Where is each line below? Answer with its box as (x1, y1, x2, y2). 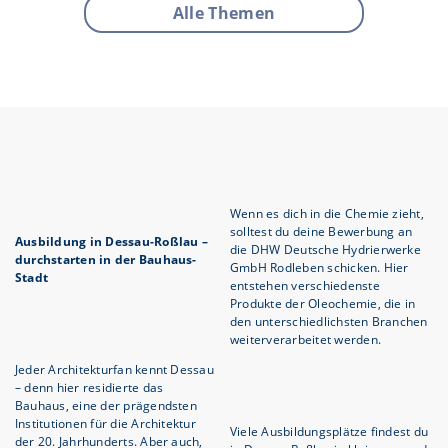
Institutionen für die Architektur (15, 415, 196, 433)
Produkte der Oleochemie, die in (230, 295, 416, 313)
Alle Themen (172, 2, 276, 25)
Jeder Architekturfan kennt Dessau (15, 361, 214, 379)
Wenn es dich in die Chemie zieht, (230, 205, 424, 223)
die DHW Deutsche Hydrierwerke (230, 241, 421, 259)
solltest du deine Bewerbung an (230, 223, 413, 241)
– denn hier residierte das (15, 379, 164, 397)
